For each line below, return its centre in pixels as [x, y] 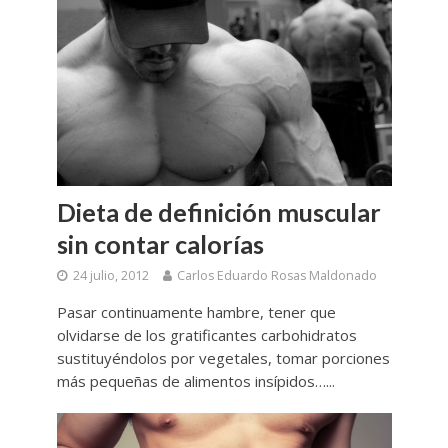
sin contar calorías [160, 244]
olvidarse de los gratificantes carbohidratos [206, 335]
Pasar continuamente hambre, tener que [196, 312]
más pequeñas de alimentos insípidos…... [195, 381]
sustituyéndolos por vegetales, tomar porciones [223, 358]
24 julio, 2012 [110, 276]
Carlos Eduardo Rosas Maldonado [276, 276]
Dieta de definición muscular [218, 212]
